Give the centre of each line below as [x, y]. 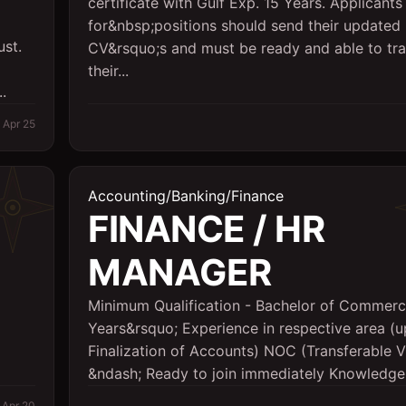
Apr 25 [19, 124]
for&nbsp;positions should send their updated [244, 25]
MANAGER [180, 272]
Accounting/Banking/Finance [186, 196]
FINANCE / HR [206, 229]
